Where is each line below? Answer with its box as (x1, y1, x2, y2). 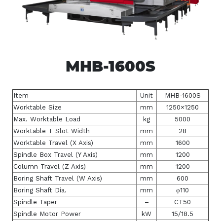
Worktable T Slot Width (13, 127, 90, 135)
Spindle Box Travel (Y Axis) (13, 150, 98, 158)
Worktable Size (13, 103, 62, 111)
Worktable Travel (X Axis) (13, 139, 93, 147)
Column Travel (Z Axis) (13, 162, 86, 170)
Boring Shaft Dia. (13, 186, 67, 194)
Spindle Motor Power (13, 210, 81, 218)
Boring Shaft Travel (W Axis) (13, 174, 102, 182)
